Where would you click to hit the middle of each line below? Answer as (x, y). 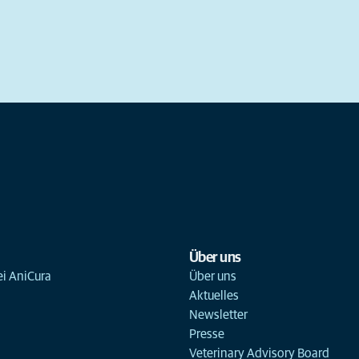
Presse (206, 334)
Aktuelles (214, 296)
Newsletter (218, 315)
